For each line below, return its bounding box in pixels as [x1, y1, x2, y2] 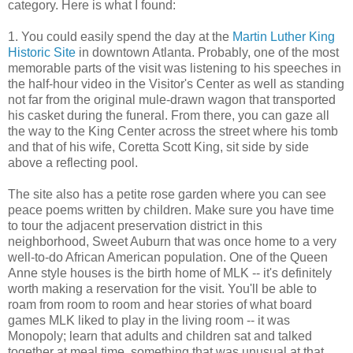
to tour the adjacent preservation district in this [8, 218, 262, 232]
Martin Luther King [232, 29, 335, 43]
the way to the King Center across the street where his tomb [8, 124, 338, 138]
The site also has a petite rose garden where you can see [8, 187, 326, 201]
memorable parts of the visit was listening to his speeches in [8, 61, 341, 75]
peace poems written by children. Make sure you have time [8, 203, 334, 217]
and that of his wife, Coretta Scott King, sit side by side [8, 139, 309, 154]
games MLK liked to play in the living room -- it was [8, 313, 290, 327]
